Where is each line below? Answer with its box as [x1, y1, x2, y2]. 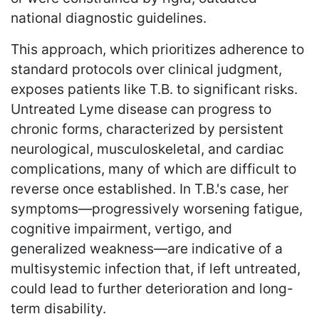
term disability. [11, 299, 106, 317]
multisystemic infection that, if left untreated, [11, 259, 300, 277]
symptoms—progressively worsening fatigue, [11, 199, 303, 217]
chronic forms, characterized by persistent [11, 120, 283, 137]
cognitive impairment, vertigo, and [11, 219, 232, 237]
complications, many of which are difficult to [11, 159, 296, 177]
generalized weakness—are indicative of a [11, 239, 283, 257]
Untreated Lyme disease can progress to [11, 100, 271, 117]
